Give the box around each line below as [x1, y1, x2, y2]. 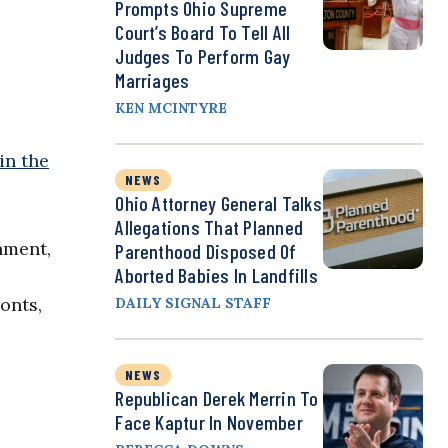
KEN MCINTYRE [115, 99, 228, 118]
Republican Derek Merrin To [115, 386, 319, 411]
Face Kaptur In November [115, 410, 303, 435]
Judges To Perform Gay [115, 44, 291, 69]
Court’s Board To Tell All [115, 20, 291, 45]
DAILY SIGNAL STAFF [115, 294, 272, 313]
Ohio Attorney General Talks [115, 191, 322, 216]
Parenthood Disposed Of [115, 239, 297, 264]
